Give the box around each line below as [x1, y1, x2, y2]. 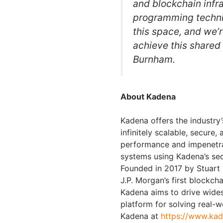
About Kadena [120, 91, 178, 102]
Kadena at [120, 211, 161, 221]
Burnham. [133, 53, 178, 65]
